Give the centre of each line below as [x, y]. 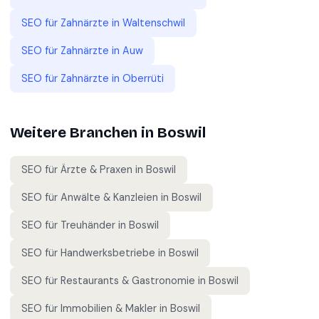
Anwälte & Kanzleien [109, 197]
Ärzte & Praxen [96, 169]
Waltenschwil [154, 23]
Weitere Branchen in [84, 133]
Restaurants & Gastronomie [128, 281]
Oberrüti [143, 78]
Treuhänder [88, 225]
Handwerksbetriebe [108, 253]
